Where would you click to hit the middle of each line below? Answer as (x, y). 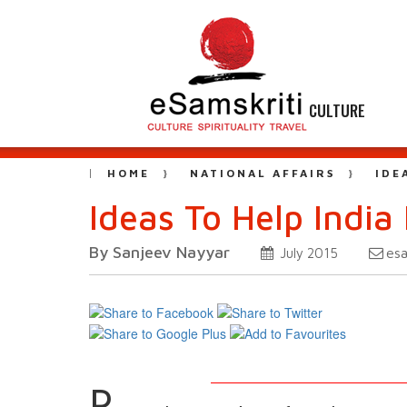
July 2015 (307, 253)
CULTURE (337, 110)
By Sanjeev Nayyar (159, 252)
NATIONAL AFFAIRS (263, 173)
